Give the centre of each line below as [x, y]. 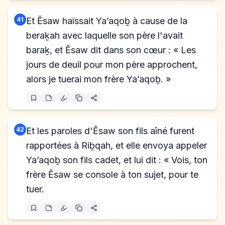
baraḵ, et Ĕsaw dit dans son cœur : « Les [111, 50]
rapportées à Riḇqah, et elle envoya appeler [117, 145]
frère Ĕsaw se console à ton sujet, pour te [112, 175]
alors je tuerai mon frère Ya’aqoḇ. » [98, 79]
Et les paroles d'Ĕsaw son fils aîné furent [110, 131]
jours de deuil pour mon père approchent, [112, 65]
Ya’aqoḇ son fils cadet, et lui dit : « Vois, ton [117, 160]
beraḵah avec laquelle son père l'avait [104, 35]
